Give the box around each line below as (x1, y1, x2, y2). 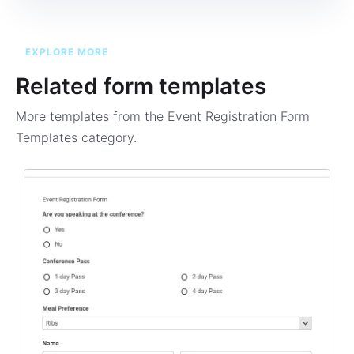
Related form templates (16, 73, 266, 100)
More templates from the (16, 108, 164, 124)
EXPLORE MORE (25, 46, 108, 58)
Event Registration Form (164, 108, 310, 124)
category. (81, 130, 137, 145)
